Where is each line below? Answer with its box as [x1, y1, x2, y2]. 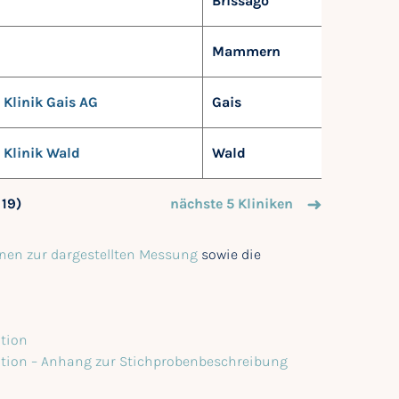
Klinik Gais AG [4, 93, 98, 110]
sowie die [198, 245, 261, 263]
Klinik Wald [4, 143, 80, 161]
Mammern [212, 42, 281, 60]
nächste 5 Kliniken [170, 194, 294, 212]
